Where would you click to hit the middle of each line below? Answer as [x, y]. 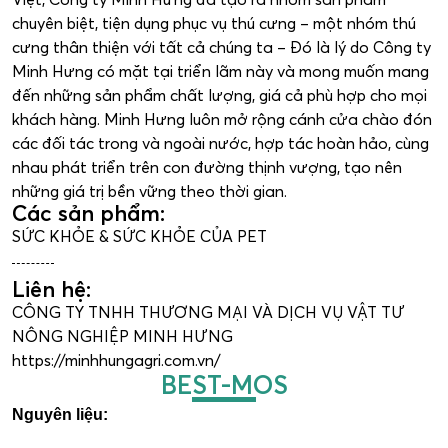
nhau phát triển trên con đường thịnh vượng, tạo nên [207, 167]
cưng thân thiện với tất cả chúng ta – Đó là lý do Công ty [221, 47]
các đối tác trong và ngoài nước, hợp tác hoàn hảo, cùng [220, 143]
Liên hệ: [51, 289]
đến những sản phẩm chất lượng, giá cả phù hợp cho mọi [219, 95]
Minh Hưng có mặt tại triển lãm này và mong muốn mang [220, 71]
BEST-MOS [224, 384]
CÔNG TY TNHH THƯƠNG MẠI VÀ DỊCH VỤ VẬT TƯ [208, 312]
